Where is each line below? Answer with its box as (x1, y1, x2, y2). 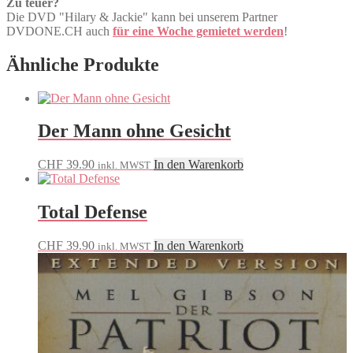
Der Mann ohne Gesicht (38, 121, 231, 142)
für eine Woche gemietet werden (113, 24, 284, 38)
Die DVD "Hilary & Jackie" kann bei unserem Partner (6, 9, 277, 24)
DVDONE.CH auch (6, 24, 113, 38)
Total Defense (38, 202, 147, 223)
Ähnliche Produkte (6, 54, 159, 75)
